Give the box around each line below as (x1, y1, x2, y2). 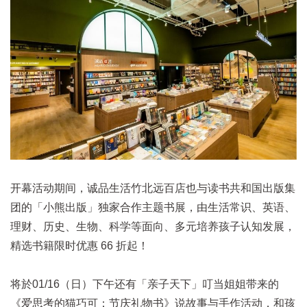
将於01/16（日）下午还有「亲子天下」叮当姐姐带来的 (10, 278, 279, 290)
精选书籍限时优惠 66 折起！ (10, 239, 149, 251)
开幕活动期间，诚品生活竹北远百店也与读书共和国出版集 (10, 182, 295, 194)
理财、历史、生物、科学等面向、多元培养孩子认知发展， (10, 220, 295, 232)
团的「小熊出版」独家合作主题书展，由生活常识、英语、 (10, 201, 295, 213)
